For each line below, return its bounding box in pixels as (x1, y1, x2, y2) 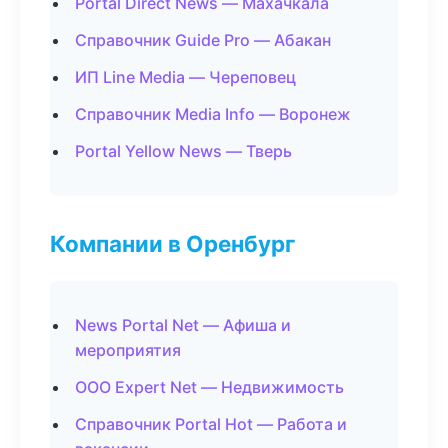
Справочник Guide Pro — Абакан (75, 30, 331, 50)
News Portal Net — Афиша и (75, 315, 291, 335)
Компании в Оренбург (50, 230, 295, 257)
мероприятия (75, 340, 181, 360)
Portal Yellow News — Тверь (75, 141, 292, 161)
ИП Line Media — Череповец (75, 67, 296, 87)
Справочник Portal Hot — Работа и (75, 414, 347, 434)
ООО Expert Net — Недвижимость (75, 377, 344, 397)
